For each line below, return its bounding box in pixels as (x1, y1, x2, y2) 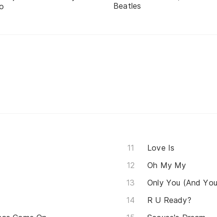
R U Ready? (147, 195, 191, 205)
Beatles (113, 1, 141, 11)
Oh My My (147, 160, 186, 170)
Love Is (147, 142, 175, 153)
